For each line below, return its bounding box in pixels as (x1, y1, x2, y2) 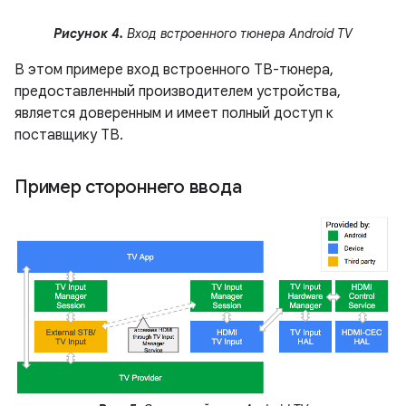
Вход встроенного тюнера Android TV (123, 25, 353, 43)
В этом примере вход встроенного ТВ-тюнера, (14, 61, 333, 80)
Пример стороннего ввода (14, 176, 246, 199)
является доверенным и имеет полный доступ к (14, 104, 333, 123)
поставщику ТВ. (14, 126, 123, 145)
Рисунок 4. (53, 25, 123, 43)
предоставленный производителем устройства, (14, 82, 341, 101)
